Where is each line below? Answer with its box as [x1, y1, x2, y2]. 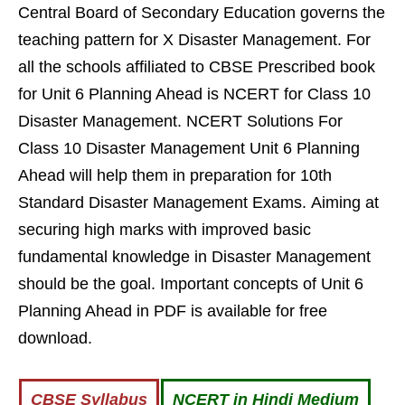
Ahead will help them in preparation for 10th [18, 166, 332, 184]
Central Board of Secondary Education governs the [18, 4, 385, 22]
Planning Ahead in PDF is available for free [18, 302, 327, 320]
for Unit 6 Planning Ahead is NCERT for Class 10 [18, 85, 371, 103]
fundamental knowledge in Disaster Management [18, 248, 371, 266]
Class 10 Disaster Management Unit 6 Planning [18, 139, 360, 157]
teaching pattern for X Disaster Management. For [18, 31, 371, 49]
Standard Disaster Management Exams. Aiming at [18, 193, 379, 212]
